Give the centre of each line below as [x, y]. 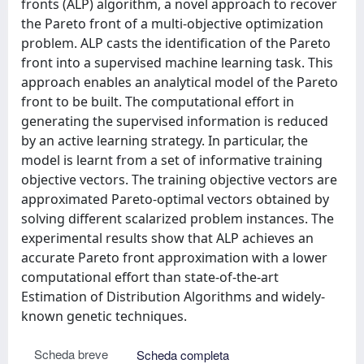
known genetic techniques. [104, 316]
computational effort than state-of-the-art [150, 277]
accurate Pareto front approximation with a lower [174, 257]
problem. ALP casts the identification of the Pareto [176, 43]
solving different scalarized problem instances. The [178, 218]
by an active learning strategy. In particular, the [165, 140]
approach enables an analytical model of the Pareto [180, 82]
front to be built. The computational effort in [158, 101]
